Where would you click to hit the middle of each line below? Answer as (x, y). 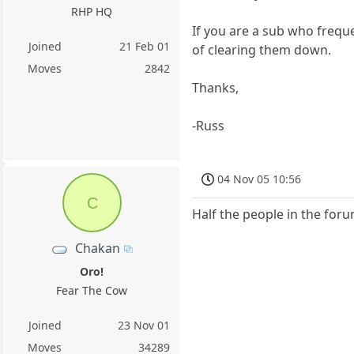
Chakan (98, 248)
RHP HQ (92, 12)
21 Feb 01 (145, 47)
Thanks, (216, 87)
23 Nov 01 (144, 325)
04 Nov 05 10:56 (260, 179)
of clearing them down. (262, 49)
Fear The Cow (92, 290)
